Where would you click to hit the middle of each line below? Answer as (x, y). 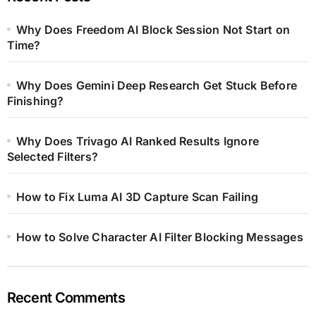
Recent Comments (66, 297)
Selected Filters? (52, 156)
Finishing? (35, 101)
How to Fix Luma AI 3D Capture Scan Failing (137, 196)
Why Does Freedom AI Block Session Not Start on (153, 29)
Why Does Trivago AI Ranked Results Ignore (137, 141)
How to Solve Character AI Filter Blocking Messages (159, 237)
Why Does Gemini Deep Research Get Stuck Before (156, 85)
